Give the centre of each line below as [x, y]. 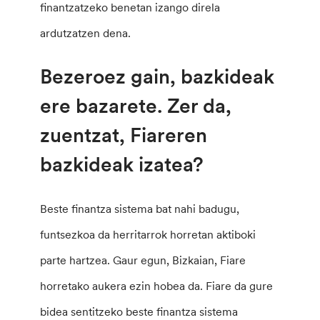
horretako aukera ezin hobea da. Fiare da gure [157, 286]
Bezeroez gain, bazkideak [157, 76]
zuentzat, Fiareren [124, 135]
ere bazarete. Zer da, [136, 105]
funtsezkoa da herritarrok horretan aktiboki [148, 235]
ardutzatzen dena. [86, 32]
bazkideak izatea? [122, 164]
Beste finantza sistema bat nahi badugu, [140, 209]
